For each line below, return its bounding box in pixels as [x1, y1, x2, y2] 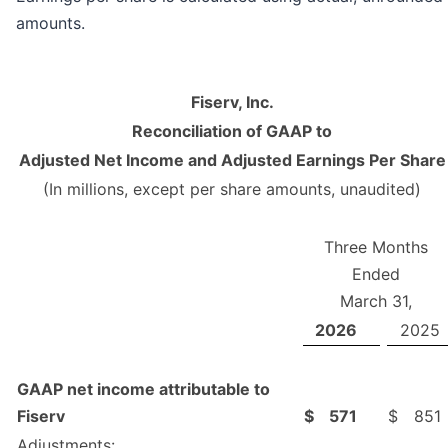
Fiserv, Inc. [190, 91, 274, 112]
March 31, [339, 290, 412, 311]
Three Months [323, 236, 428, 257]
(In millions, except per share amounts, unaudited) [43, 178, 421, 199]
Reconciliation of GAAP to [132, 120, 332, 141]
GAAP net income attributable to [17, 378, 270, 399]
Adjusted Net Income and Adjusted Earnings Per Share [18, 149, 446, 170]
